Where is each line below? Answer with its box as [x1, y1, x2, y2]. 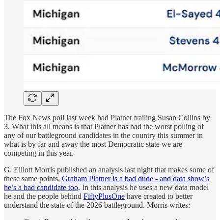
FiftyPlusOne [83, 192, 125, 200]
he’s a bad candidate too [4, 183, 78, 192]
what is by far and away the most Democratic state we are [4, 139, 182, 148]
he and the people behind [4, 192, 83, 200]
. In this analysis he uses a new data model [78, 183, 209, 192]
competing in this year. [4, 148, 74, 157]
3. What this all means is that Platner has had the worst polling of [4, 122, 204, 131]
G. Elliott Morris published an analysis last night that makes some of [4, 165, 214, 174]
